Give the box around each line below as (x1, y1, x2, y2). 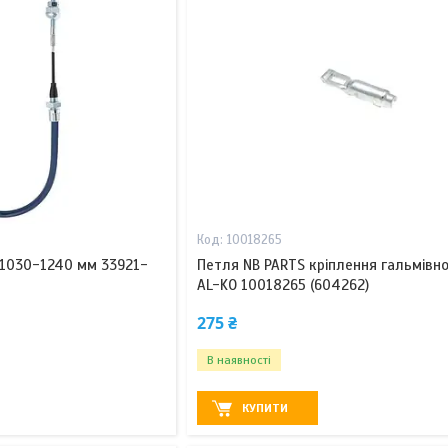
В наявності (206, 353, 271, 368)
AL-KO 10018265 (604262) (196, 276, 369, 295)
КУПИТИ (241, 401, 288, 416)
